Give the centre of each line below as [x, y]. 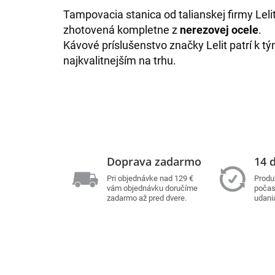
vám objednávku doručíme [152, 188]
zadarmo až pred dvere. [146, 198]
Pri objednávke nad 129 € [150, 178]
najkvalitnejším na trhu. [120, 61]
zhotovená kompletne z [122, 30]
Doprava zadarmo [154, 161]
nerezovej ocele [219, 30]
